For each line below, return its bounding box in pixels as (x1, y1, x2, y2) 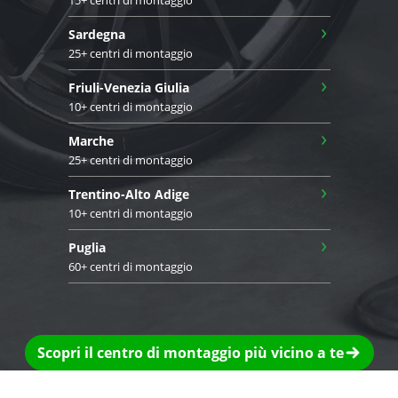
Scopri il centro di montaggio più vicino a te (36, 342, 344, 362)
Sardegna (68, 25, 125, 43)
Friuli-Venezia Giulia (68, 78, 189, 96)
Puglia (68, 238, 106, 256)
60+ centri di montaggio (68, 258, 193, 275)
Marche (68, 131, 114, 149)
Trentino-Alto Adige (68, 185, 189, 203)
